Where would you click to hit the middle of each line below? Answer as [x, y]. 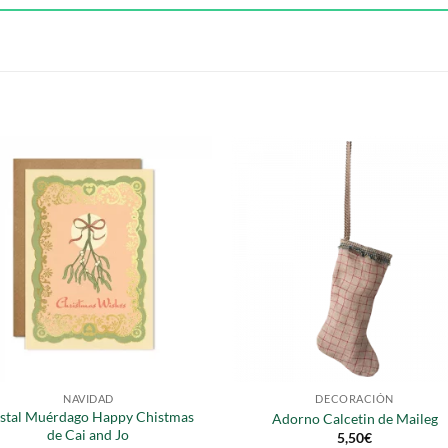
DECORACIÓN [354, 399]
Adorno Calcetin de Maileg [354, 418]
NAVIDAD [88, 399]
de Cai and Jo [88, 435]
